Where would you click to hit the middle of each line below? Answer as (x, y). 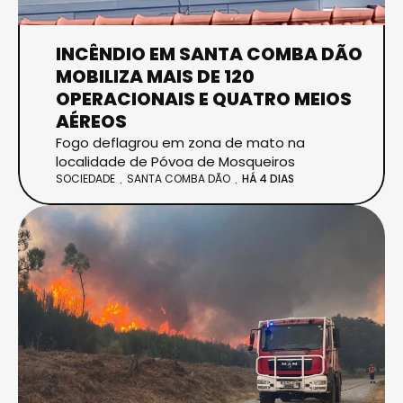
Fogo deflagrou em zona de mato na (180, 142)
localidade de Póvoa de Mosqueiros (175, 161)
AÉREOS (91, 121)
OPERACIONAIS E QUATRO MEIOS (204, 99)
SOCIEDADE (85, 178)
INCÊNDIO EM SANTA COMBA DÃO (209, 54)
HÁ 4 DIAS (268, 179)
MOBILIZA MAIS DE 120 (155, 76)
